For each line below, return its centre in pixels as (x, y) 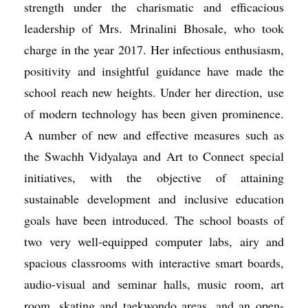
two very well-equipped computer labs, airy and (154, 241)
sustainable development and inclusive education (154, 199)
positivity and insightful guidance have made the (154, 71)
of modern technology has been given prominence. (154, 113)
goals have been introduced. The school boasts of (154, 220)
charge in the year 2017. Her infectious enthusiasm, (154, 49)
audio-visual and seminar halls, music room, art (154, 284)
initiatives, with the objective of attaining (154, 177)
